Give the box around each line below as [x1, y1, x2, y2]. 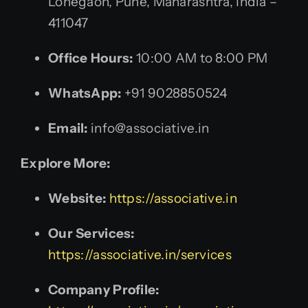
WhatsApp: [48, 85, 122, 101]
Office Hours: [48, 49, 133, 66]
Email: [48, 120, 88, 136]
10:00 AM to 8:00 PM [133, 49, 268, 66]
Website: [48, 190, 107, 206]
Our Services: [48, 225, 135, 241]
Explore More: [21, 155, 111, 171]
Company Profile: [48, 281, 159, 298]
